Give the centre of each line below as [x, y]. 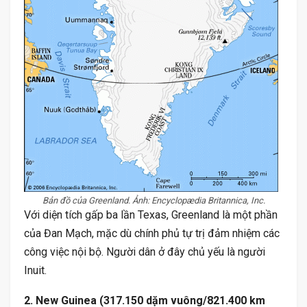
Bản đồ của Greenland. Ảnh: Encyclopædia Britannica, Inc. [153, 200]
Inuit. [37, 270]
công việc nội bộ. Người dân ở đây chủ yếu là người [145, 252]
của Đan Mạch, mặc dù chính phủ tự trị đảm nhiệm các [152, 233]
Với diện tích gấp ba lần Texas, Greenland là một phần [151, 215]
